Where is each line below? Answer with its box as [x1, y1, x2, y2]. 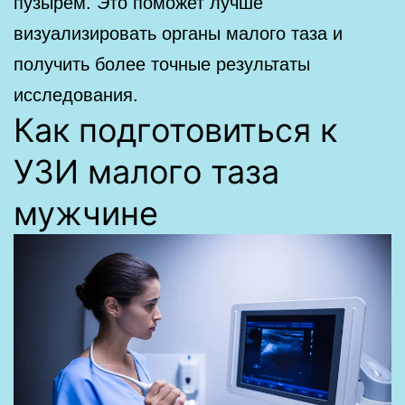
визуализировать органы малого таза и [14, 18, 343, 45]
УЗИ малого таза [14, 151, 279, 192]
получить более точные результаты [14, 49, 310, 76]
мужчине [14, 193, 158, 233]
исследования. [14, 80, 138, 107]
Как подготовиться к [14, 109, 337, 150]
